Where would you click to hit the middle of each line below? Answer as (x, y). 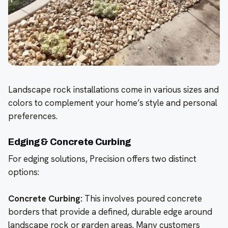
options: (24, 172)
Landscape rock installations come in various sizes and (113, 89)
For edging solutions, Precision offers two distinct (102, 159)
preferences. (33, 116)
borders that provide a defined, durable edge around (110, 211)
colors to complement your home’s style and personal (113, 103)
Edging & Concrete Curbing (69, 142)
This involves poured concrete (142, 198)
